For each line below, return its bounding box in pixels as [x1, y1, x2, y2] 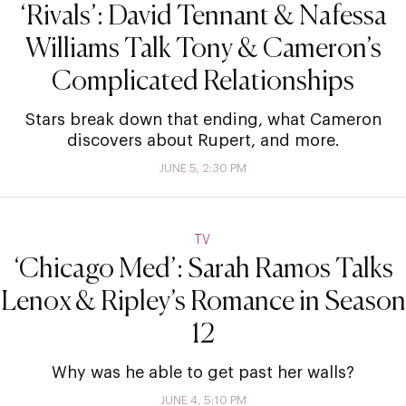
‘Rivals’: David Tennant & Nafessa [19, 3, 387, 31]
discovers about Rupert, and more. [66, 131, 340, 149]
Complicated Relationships [52, 68, 354, 96]
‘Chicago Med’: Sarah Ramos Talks [13, 256, 393, 284]
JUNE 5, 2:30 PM [159, 161, 246, 174]
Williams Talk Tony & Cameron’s [24, 35, 382, 63]
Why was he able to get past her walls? [52, 363, 354, 381]
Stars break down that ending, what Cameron [24, 111, 382, 128]
